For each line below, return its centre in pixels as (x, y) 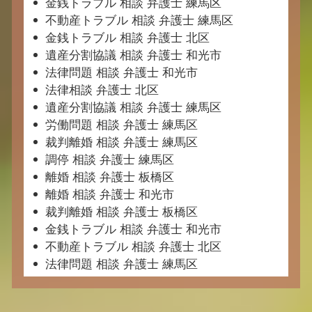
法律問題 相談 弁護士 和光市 (121, 73)
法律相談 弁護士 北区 (102, 91)
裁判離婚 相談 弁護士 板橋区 (121, 212)
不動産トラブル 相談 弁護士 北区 (133, 247)
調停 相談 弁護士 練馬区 (109, 160)
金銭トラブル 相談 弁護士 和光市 (133, 230)
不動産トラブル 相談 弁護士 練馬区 (139, 21)
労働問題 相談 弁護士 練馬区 (121, 125)
